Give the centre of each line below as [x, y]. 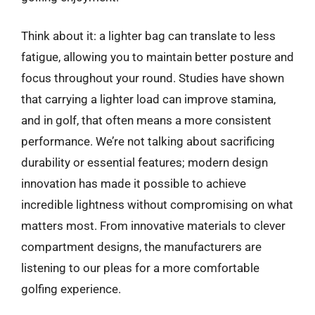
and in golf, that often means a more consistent [146, 120]
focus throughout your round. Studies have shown [153, 78]
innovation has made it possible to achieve [134, 184]
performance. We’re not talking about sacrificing [148, 141]
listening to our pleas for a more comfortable [140, 268]
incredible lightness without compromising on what [157, 205]
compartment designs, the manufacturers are [141, 247]
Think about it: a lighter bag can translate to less [148, 36]
